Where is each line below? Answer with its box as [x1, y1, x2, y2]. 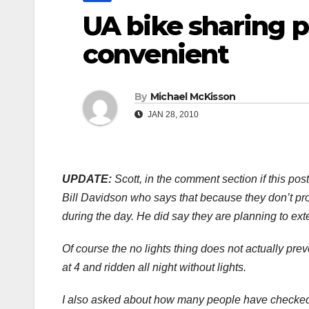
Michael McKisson [150, 90, 236, 103]
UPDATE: [62, 173, 112, 186]
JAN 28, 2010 [146, 110, 199, 120]
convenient [83, 37, 229, 70]
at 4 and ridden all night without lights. [62, 261, 246, 274]
